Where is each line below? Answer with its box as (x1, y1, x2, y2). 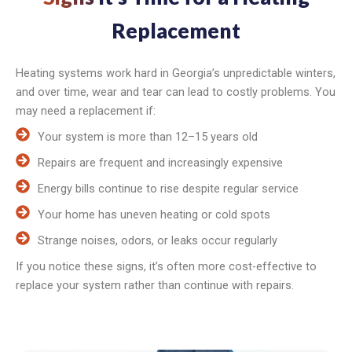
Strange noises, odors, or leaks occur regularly (37, 233, 277, 247)
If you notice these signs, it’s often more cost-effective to (16, 258, 317, 273)
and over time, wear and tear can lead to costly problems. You (16, 84, 335, 99)
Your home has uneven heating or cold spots (37, 207, 270, 222)
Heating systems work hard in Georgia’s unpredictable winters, (16, 65, 335, 80)
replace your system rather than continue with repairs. (16, 277, 294, 292)
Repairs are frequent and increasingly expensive (37, 155, 283, 170)
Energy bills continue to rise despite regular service (37, 181, 299, 196)
